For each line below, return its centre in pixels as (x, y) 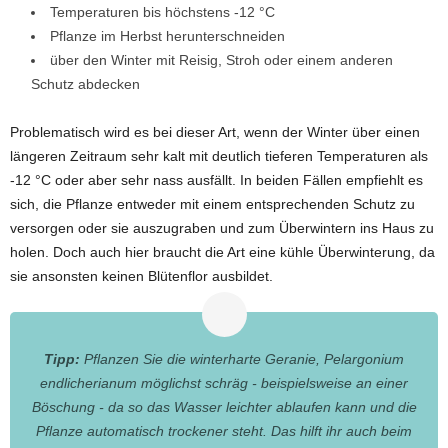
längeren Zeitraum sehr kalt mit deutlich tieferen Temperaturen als (219, 156)
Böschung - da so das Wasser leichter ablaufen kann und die (224, 407)
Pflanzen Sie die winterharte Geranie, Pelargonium (242, 359)
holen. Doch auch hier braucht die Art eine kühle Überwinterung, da (222, 252)
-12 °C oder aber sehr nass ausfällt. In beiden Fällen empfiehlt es (216, 180)
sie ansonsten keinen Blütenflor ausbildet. (141, 276)
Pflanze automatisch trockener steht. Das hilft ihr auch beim (224, 431)
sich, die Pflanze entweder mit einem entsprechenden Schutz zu (212, 204)
